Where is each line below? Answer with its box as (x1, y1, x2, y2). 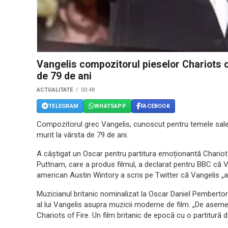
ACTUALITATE (37, 87, 73, 94)
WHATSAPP (94, 102, 126, 109)
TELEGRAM (48, 102, 78, 109)
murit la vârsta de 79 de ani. (37, 130, 128, 140)
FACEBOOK (140, 102, 170, 109)
